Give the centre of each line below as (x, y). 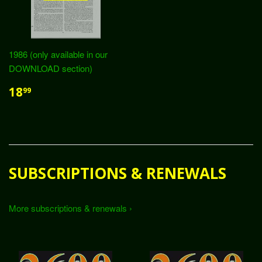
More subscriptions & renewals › (70, 208)
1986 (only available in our (58, 54)
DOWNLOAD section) (51, 68)
